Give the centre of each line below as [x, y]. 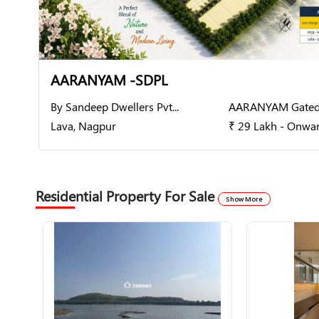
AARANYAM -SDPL [109, 79]
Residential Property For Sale [127, 195]
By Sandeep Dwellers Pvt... [115, 106]
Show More [244, 199]
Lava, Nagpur [83, 126]
